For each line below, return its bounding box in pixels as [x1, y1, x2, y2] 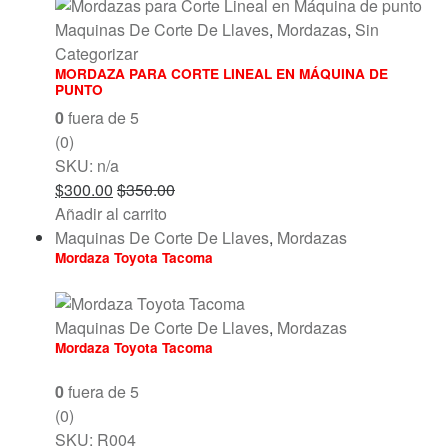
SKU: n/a [55, 153, 119, 177]
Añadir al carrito [55, 201, 167, 225]
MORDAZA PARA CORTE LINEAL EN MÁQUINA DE [55, 63, 388, 83]
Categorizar [55, 41, 138, 65]
